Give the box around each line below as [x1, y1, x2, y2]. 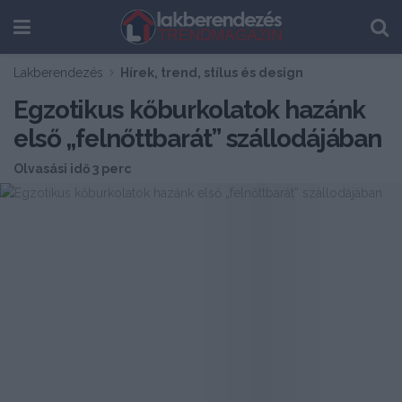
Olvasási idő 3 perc [13, 162, 131, 177]
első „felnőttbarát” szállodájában [13, 124, 382, 153]
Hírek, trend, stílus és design [120, 66, 303, 80]
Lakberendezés [13, 66, 103, 80]
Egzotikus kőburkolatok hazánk [13, 95, 365, 125]
